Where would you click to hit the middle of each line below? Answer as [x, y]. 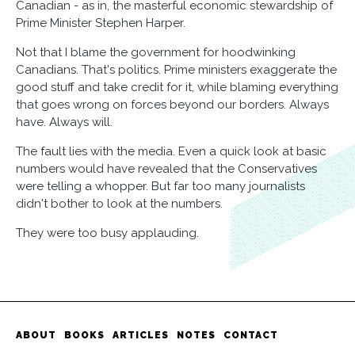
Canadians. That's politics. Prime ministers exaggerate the [176, 70]
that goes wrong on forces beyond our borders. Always [172, 105]
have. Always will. [64, 122]
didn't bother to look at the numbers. [119, 204]
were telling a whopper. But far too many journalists [160, 186]
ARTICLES [141, 335]
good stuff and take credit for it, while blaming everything [177, 87]
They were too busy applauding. [107, 233]
